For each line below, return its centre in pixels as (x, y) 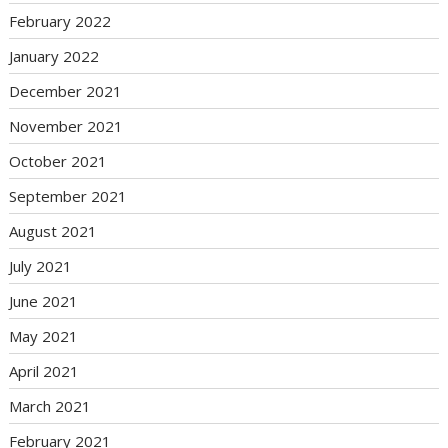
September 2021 (68, 196)
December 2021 (66, 91)
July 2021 (41, 266)
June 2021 (44, 301)
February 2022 (60, 21)
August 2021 (53, 231)
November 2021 (66, 126)
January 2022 (54, 56)
